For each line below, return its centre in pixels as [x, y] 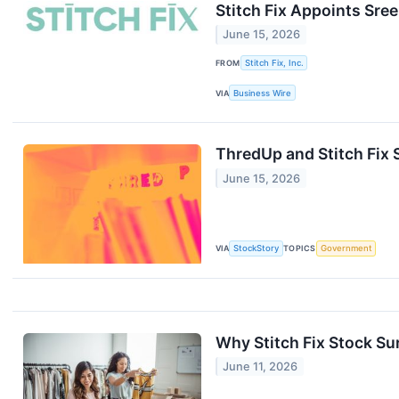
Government [346, 248]
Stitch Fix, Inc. [274, 63]
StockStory [256, 248]
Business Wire [263, 93]
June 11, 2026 [261, 366]
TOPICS [300, 248]
